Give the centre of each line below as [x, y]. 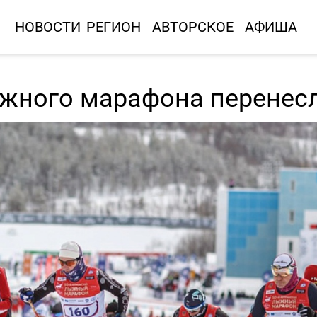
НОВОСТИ [47, 27]
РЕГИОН [113, 27]
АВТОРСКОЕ [192, 27]
